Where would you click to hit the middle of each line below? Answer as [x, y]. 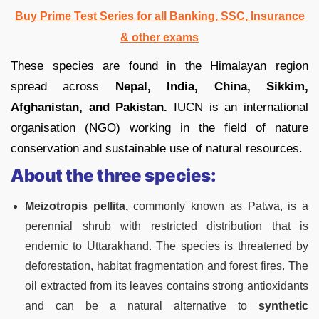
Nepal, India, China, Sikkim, [212, 86]
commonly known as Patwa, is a [218, 206]
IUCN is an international [241, 107]
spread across [63, 86]
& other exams [159, 37]
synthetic [283, 305]
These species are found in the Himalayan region [159, 66]
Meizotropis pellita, [77, 206]
